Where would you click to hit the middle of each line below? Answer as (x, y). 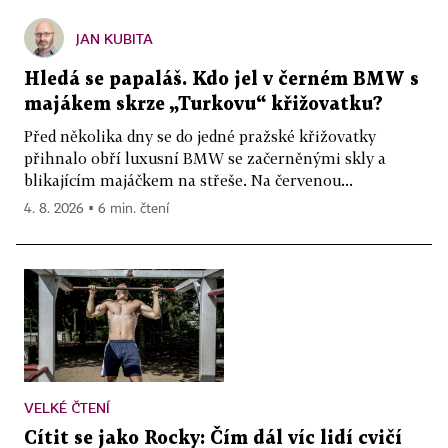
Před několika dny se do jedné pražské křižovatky (200, 136)
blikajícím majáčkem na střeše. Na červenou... (188, 180)
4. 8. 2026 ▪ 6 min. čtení (96, 209)
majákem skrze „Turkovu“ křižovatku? (203, 104)
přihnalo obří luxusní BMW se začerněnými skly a (205, 158)
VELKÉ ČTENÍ (67, 407)
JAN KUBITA (114, 38)
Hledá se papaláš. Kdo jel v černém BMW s (221, 79)
